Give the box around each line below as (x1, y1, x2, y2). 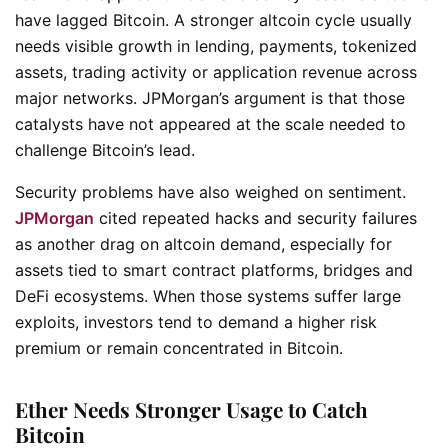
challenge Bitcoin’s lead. (15, 139, 195, 160)
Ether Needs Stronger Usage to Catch (15, 395, 368, 424)
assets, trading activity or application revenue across (15, 61, 417, 82)
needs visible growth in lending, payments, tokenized (15, 35, 417, 56)
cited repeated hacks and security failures (94, 207, 417, 228)
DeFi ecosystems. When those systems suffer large (15, 285, 401, 306)
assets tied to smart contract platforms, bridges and (15, 259, 413, 280)
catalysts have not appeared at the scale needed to (15, 113, 406, 134)
